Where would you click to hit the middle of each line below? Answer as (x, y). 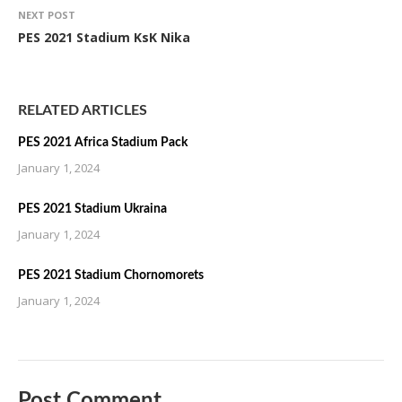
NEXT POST (47, 15)
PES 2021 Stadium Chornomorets (111, 275)
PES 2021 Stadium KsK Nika (104, 37)
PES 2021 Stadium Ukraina (92, 209)
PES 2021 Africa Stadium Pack (103, 143)
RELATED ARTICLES (83, 110)
